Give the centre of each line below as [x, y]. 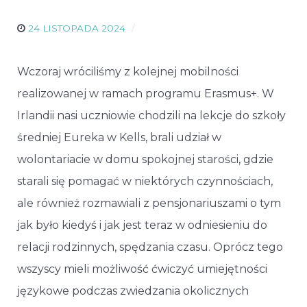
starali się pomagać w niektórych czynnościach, [145, 181]
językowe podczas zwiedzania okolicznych [133, 291]
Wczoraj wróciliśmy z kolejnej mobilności [128, 71]
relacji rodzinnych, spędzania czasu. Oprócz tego [150, 247]
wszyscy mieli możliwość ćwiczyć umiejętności [142, 269]
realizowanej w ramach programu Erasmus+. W [146, 93]
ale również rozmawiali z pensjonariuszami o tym [149, 203]
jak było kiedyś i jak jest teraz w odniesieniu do [142, 225]
